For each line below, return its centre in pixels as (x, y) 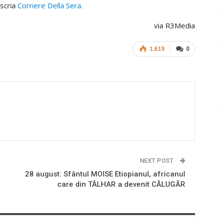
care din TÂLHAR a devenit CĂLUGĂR (121, 184)
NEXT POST (157, 160)
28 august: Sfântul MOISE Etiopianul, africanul (105, 174)
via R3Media (174, 25)
